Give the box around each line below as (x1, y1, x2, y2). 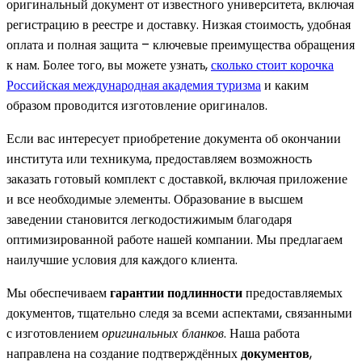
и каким (261, 75, 309, 95)
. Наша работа (224, 323, 300, 343)
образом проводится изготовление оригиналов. (6, 95, 267, 115)
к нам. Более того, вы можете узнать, (6, 55, 211, 74)
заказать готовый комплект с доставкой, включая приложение (6, 169, 347, 188)
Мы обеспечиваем (6, 283, 110, 302)
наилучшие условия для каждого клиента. (6, 250, 238, 269)
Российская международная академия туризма (6, 75, 261, 95)
